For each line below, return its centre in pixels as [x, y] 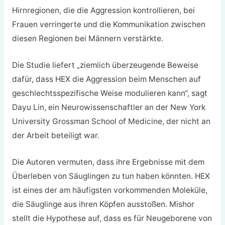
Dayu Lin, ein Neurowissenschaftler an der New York [108, 107]
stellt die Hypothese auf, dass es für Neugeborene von [112, 218]
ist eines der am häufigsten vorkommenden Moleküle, [109, 190]
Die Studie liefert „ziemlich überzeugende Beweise [105, 65]
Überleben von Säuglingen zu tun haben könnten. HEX [111, 176]
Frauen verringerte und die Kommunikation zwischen [108, 25]
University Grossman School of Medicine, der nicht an [111, 122]
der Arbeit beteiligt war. [55, 136]
